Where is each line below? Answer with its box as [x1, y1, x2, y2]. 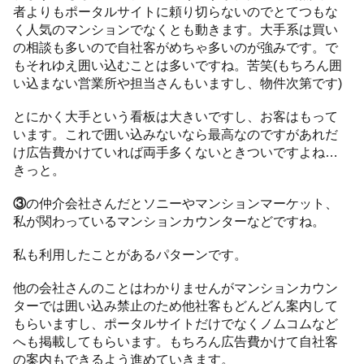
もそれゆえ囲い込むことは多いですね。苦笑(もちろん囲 [13, 57, 343, 72]
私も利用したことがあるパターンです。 [13, 246, 248, 262]
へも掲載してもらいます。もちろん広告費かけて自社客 [13, 333, 339, 349]
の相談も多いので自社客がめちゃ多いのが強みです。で [13, 39, 339, 54]
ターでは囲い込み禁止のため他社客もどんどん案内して [13, 297, 339, 313]
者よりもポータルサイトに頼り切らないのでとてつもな [13, 3, 339, 19]
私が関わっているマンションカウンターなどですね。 [13, 213, 326, 228]
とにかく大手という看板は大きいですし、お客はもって [13, 108, 339, 123]
